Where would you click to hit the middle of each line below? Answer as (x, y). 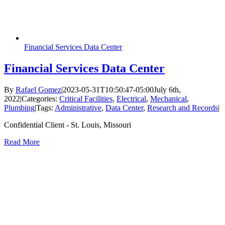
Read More (22, 142)
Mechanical (168, 98)
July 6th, (167, 89)
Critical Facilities (86, 98)
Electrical (131, 98)
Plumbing (19, 107)
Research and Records (183, 107)
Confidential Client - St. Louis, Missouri (68, 125)
